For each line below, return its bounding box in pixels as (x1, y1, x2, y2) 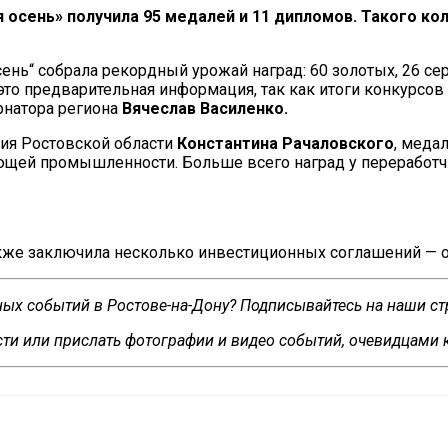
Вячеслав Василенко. (118, 98, 288, 118)
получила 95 (63, 6, 161, 26)
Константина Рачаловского (177, 133, 394, 153)
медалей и (165, 6, 248, 26)
